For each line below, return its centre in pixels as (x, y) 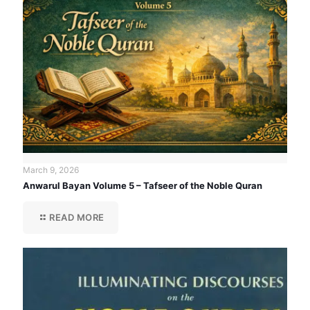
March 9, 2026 (51, 170)
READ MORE (77, 217)
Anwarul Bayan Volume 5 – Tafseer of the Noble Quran (143, 185)
